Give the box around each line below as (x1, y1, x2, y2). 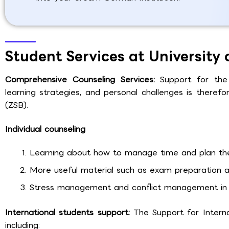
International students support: (5, 206, 133, 219)
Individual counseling (5, 122, 85, 135)
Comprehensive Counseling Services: (5, 73, 161, 86)
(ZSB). (5, 98, 28, 111)
